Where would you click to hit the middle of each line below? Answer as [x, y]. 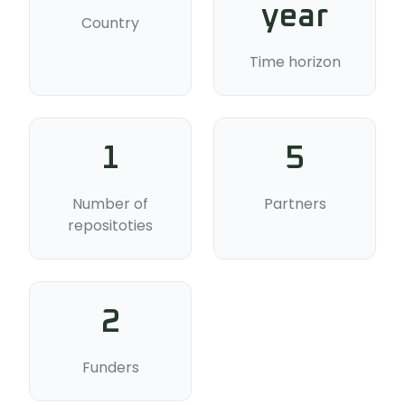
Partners [295, 204]
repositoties [110, 226]
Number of [110, 204]
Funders [110, 368]
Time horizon [295, 62]
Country [110, 24]
